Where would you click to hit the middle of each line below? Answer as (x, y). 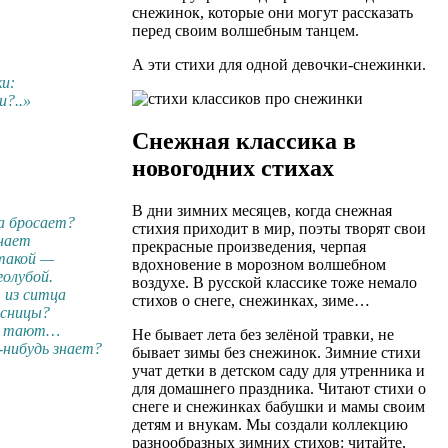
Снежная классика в (244, 141)
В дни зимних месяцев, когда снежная (262, 211)
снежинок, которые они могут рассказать (272, 13)
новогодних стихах (233, 168)
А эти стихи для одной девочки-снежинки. (279, 65)
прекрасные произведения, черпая (249, 247)
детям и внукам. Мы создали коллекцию (270, 425)
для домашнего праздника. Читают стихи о (279, 389)
